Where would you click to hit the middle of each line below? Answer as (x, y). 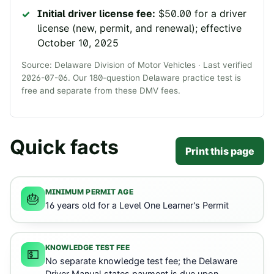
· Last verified (225, 65)
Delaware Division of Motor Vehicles (125, 65)
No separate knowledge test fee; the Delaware (141, 261)
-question (123, 78)
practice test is (210, 78)
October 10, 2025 (78, 43)
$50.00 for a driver (202, 14)
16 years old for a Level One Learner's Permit (137, 206)
